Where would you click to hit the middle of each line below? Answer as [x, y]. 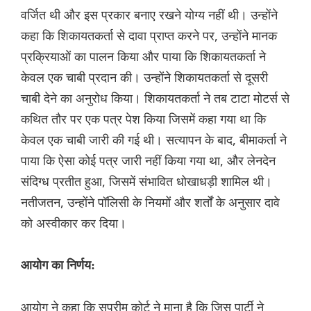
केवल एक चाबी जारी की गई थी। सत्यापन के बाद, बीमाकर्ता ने [154, 140]
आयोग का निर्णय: [58, 266]
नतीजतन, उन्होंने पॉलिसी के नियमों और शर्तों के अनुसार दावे [150, 202]
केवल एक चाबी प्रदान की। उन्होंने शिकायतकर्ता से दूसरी [144, 77]
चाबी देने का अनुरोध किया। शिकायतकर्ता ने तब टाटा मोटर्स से [155, 98]
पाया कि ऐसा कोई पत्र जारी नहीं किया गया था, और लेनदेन [148, 161]
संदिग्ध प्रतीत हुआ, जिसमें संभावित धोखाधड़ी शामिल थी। [146, 182]
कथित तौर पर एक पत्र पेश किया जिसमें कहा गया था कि [143, 119]
